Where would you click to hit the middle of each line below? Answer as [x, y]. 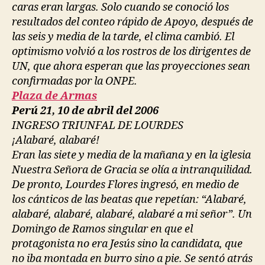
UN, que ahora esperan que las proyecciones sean [131, 66]
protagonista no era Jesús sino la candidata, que [127, 244]
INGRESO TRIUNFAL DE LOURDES [98, 125]
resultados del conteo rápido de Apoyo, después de [132, 22]
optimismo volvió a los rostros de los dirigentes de [131, 51]
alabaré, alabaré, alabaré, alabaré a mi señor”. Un [132, 214]
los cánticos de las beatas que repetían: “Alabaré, [129, 199]
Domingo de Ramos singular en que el [102, 229]
